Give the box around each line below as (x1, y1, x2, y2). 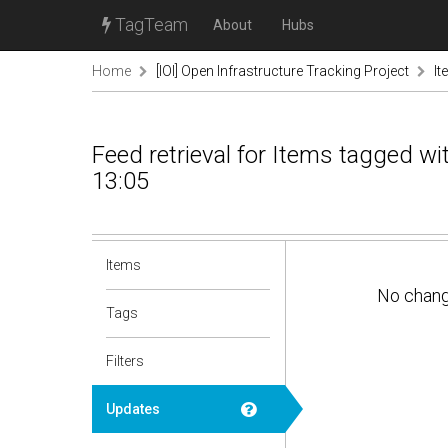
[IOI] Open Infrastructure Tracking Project (156, 63, 409, 79)
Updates (106, 401, 160, 417)
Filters (106, 353, 144, 369)
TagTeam (111, 14, 188, 35)
